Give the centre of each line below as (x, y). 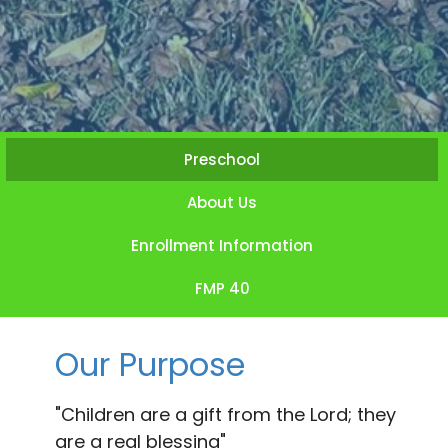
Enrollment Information (222, 246)
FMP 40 (222, 289)
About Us (222, 203)
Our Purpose (150, 365)
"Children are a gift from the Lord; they (225, 414)
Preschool (222, 160)
